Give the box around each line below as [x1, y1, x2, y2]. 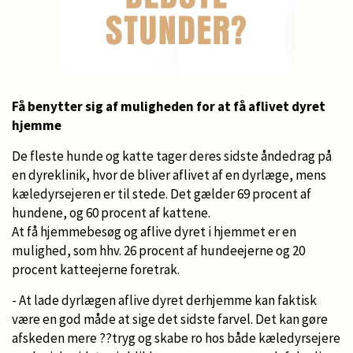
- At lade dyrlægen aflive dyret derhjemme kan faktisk [12, 291, 317, 309]
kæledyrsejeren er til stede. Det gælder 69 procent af [12, 184, 311, 203]
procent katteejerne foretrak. [12, 260, 180, 278]
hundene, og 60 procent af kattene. [12, 203, 210, 221]
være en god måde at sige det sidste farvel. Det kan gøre [12, 310, 328, 328]
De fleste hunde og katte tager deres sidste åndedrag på [12, 147, 332, 165]
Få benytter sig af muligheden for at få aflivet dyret [12, 97, 325, 115]
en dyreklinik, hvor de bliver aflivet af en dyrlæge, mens [12, 165, 326, 184]
